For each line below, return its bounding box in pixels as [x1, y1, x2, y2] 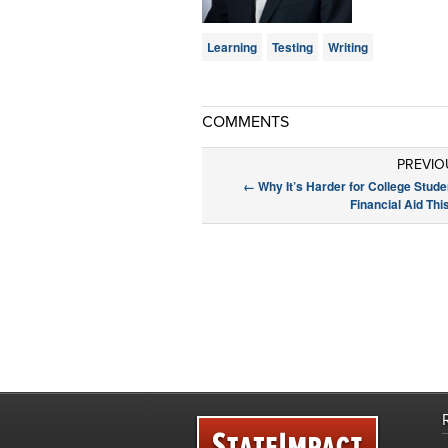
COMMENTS [202, 112, 289, 132]
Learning [207, 38, 257, 56]
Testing [272, 38, 313, 56]
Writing [328, 38, 368, 56]
